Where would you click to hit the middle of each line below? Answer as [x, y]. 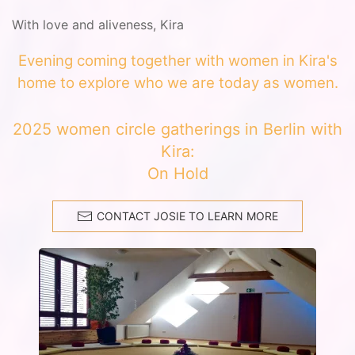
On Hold [177, 174]
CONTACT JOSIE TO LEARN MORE [187, 216]
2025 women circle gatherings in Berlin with [177, 129]
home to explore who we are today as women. [177, 83]
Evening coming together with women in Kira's [177, 61]
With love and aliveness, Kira [98, 25]
